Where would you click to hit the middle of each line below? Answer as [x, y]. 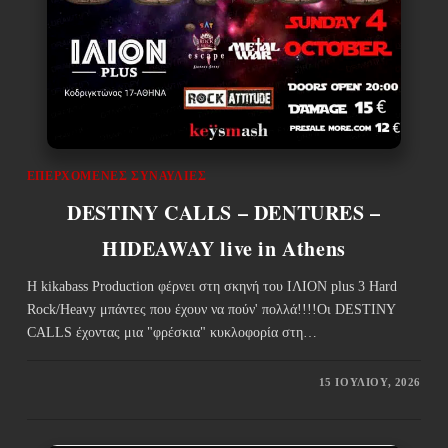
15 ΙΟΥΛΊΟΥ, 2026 [370, 382]
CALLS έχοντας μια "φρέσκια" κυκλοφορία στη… [171, 333]
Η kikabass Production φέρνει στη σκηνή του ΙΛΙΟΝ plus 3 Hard [211, 287]
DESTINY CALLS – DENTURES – [224, 213]
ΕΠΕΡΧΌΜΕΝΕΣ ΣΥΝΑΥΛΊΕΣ [116, 176]
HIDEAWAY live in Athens [224, 249]
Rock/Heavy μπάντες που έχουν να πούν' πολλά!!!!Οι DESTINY [210, 310]
